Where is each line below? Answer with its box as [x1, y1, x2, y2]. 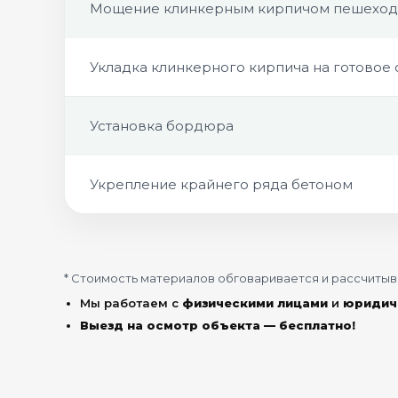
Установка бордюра [90, 117, 234, 134]
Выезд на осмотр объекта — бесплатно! [80, 318, 355, 332]
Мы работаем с [80, 296, 182, 310]
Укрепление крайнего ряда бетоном [90, 176, 353, 193]
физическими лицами [182, 296, 328, 310]
